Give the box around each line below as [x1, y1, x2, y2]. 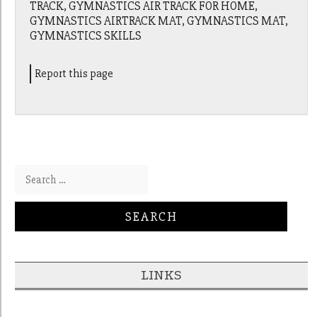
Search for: [15, 167, 56, 179]
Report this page [35, 67, 114, 81]
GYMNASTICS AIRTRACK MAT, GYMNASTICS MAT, [30, 13, 289, 29]
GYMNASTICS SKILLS [30, 28, 142, 44]
